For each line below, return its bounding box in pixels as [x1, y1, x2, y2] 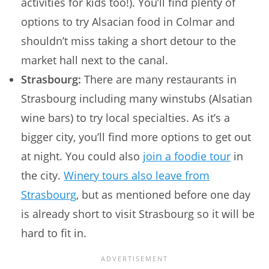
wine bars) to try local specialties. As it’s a [21, 110, 230, 125]
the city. [21, 168, 64, 183]
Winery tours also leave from [64, 168, 210, 183]
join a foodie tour [143, 148, 231, 163]
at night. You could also [21, 148, 143, 163]
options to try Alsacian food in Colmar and [21, 14, 235, 29]
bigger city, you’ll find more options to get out [21, 129, 251, 144]
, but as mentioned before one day [76, 187, 250, 202]
